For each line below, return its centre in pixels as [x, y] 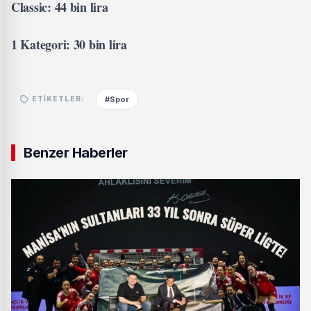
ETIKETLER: [58, 99]
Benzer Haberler [76, 152]
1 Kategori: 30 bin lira [69, 44]
